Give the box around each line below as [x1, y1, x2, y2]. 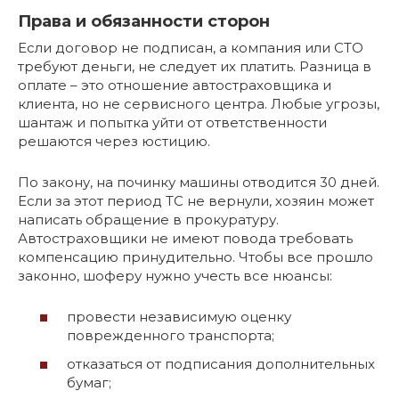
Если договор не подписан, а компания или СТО [18, 38, 363, 56]
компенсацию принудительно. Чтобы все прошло [18, 248, 373, 265]
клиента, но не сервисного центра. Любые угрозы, [18, 94, 379, 112]
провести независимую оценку [67, 308, 291, 325]
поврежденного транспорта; [67, 327, 274, 344]
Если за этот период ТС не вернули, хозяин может [18, 191, 374, 209]
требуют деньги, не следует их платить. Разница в [18, 57, 371, 75]
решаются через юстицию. [18, 132, 210, 150]
